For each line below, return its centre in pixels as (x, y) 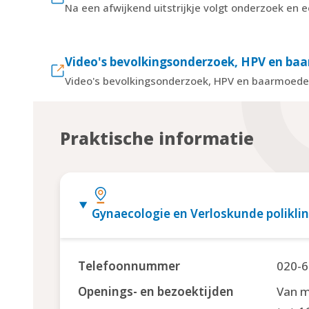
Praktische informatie (157, 138)
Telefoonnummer (129, 266)
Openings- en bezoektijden (156, 292)
